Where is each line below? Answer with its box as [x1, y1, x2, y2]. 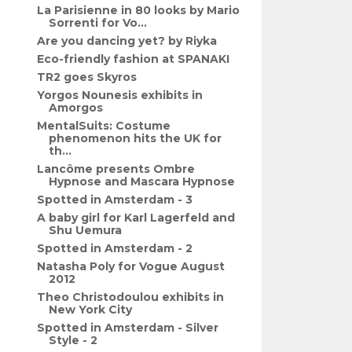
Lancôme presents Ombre [37, 162, 196, 176]
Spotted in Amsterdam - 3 [37, 192, 193, 207]
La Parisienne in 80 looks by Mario [37, 3, 240, 17]
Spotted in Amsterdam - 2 [37, 241, 193, 255]
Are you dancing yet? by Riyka [37, 34, 218, 48]
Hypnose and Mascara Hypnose [49, 174, 236, 189]
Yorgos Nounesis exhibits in [37, 88, 203, 102]
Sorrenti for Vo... [49, 16, 148, 30]
